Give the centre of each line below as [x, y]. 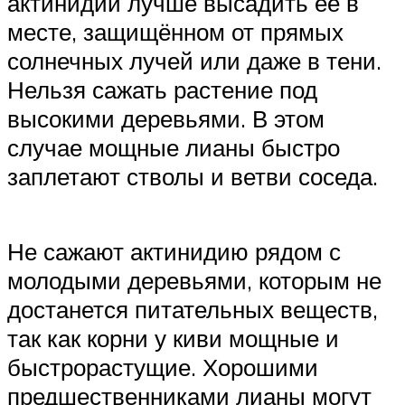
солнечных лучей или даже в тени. [194, 60]
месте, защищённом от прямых [175, 31]
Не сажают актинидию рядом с [174, 251]
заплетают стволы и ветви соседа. [193, 176]
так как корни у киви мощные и [173, 338]
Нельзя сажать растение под [162, 89]
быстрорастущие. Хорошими [163, 367]
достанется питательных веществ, [193, 309]
